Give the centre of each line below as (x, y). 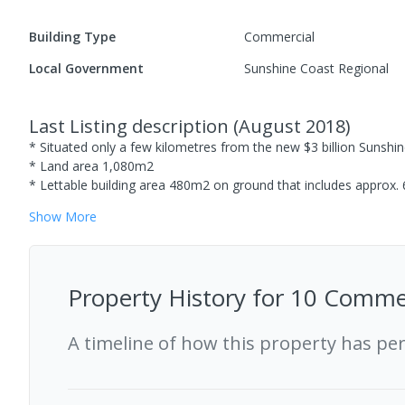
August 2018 (292, 126)
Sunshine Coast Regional (317, 68)
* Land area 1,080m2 (91, 166)
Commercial (280, 37)
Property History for (179, 297)
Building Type (72, 37)
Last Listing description (131, 126)
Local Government (86, 68)
